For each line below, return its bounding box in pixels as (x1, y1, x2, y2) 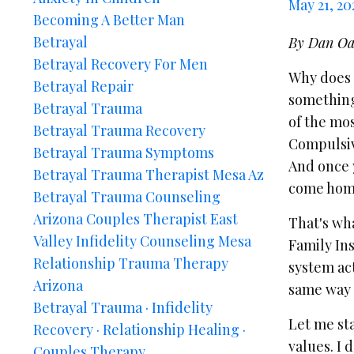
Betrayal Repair (33, 77, 134, 96)
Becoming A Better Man (33, 10, 185, 29)
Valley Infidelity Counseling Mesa (33, 232, 251, 250)
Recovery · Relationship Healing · (33, 320, 246, 339)
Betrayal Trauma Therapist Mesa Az (33, 165, 264, 184)
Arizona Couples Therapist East (33, 209, 238, 228)
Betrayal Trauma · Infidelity (33, 298, 213, 317)
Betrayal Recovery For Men (33, 55, 208, 73)
